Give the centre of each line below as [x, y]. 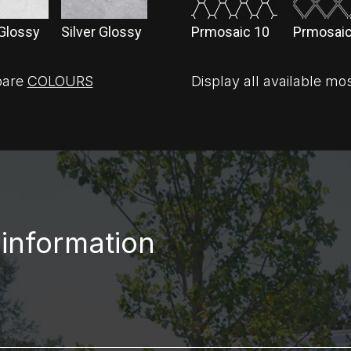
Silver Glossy [101, 31]
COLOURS [60, 81]
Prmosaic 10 [230, 31]
